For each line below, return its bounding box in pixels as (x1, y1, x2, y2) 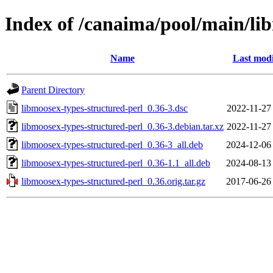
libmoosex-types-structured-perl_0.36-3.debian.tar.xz (21, 121, 224, 132)
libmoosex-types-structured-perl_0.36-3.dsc (21, 102, 188, 113)
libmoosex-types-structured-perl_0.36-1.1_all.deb (21, 157, 210, 168)
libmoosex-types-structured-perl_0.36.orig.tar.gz (21, 175, 205, 186)
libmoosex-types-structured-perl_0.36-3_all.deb (21, 139, 203, 150)
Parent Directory (21, 84, 85, 95)
